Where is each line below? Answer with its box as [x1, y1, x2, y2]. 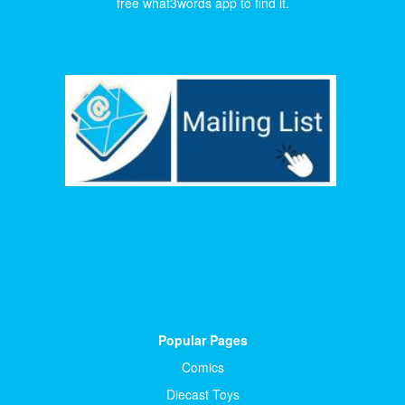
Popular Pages [157, 330, 248, 349]
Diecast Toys [165, 384, 240, 403]
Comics [181, 357, 224, 376]
